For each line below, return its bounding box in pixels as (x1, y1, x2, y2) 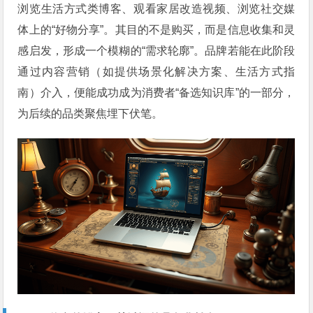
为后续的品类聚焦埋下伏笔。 (17, 108, 163, 120)
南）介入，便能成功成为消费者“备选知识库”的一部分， (17, 87, 296, 99)
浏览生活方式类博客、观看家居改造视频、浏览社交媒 (17, 3, 296, 15)
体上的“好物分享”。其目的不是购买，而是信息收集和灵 (17, 24, 296, 36)
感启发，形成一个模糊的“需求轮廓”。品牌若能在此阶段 (17, 45, 296, 57)
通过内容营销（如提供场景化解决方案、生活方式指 (17, 66, 296, 78)
